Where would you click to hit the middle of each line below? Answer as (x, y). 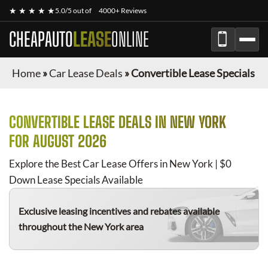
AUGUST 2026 (70, 141)
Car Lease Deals (86, 73)
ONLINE (130, 39)
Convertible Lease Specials (193, 73)
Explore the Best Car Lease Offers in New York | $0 (120, 164)
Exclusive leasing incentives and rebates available (119, 211)
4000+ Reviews (123, 10)
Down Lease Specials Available (76, 180)
